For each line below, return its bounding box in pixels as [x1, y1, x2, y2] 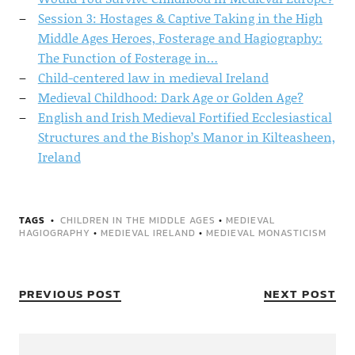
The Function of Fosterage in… [37, 48, 218, 67]
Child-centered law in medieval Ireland [37, 68, 269, 86]
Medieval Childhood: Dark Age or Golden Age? [37, 88, 303, 106]
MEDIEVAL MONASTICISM [205, 226, 326, 240]
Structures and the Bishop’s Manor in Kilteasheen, [37, 128, 335, 146]
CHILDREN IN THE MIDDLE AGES [59, 213, 216, 227]
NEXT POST [263, 284, 337, 303]
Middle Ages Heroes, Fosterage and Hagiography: [37, 29, 323, 47]
